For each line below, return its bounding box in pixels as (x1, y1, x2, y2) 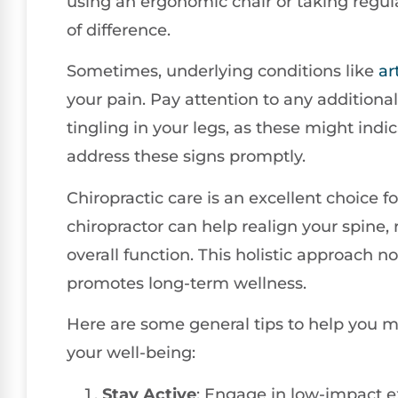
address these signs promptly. (67, 147, 306, 167)
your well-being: (67, 343, 195, 363)
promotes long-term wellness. (67, 273, 306, 293)
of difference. (67, 20, 171, 40)
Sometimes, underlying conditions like (67, 61, 378, 82)
